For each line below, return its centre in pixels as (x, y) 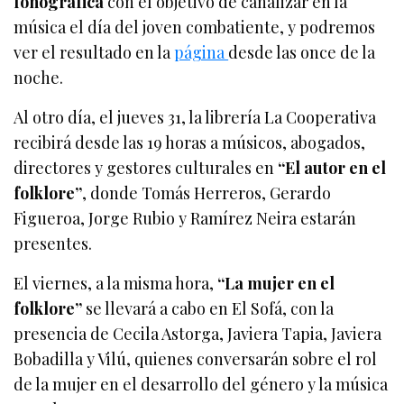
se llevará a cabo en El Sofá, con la (208, 309)
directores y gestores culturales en (146, 168)
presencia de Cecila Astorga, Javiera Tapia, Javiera (198, 334)
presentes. (53, 244)
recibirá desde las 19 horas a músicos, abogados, (190, 143)
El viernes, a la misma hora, (114, 284)
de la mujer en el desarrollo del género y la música (201, 385)
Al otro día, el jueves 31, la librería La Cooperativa (195, 118)
